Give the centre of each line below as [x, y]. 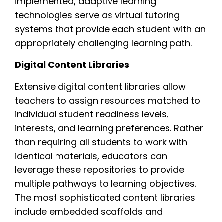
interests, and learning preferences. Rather [109, 128]
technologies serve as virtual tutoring [97, 15]
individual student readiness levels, [92, 114]
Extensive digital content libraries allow [100, 86]
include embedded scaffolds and [89, 211]
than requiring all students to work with [101, 142]
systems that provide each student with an [110, 29]
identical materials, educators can [91, 156]
